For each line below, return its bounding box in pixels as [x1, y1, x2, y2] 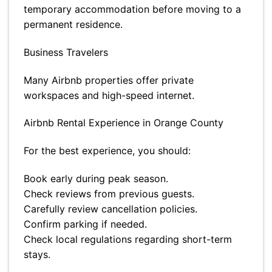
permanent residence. [24, 18, 123, 31]
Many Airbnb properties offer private [24, 73, 194, 86]
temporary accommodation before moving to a [24, 3, 241, 16]
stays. [24, 248, 50, 260]
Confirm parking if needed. [24, 218, 147, 230]
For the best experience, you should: [24, 144, 191, 157]
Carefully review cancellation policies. [24, 203, 197, 215]
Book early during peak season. [24, 172, 168, 185]
